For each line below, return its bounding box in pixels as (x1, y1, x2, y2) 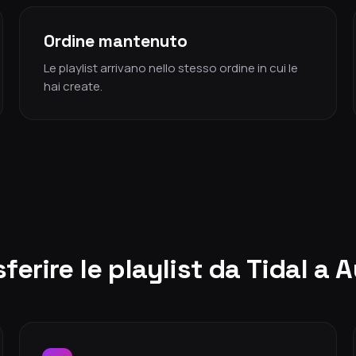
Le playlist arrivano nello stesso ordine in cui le (44, 60, 298, 76)
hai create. (44, 78, 103, 95)
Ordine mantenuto (44, 30, 188, 52)
